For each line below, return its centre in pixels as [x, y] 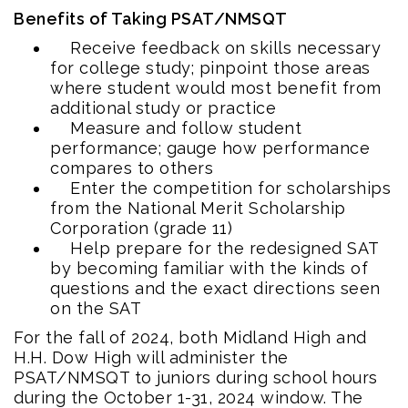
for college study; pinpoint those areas [210, 67]
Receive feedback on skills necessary [215, 47]
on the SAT [96, 308]
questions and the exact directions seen [215, 288]
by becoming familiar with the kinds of [209, 268]
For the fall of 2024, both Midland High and [190, 337]
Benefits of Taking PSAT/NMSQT [151, 18]
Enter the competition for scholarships [220, 188]
